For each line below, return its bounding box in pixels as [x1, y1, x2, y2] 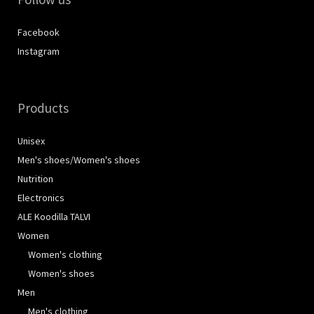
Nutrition [18, 172, 53, 185]
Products [18, 99, 69, 116]
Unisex [18, 134, 45, 147]
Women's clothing [28, 247, 102, 261]
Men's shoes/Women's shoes [18, 153, 140, 166]
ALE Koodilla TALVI [18, 210, 90, 223]
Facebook [18, 25, 60, 39]
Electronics [18, 191, 64, 204]
